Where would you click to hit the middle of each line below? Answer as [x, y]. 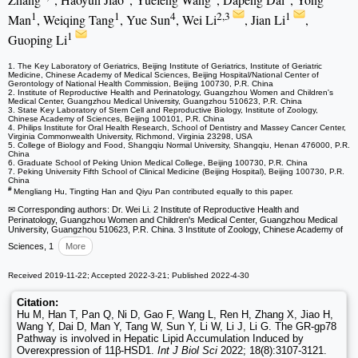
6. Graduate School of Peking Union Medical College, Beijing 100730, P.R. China [158, 162]
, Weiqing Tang [76, 20]
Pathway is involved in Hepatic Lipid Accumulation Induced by [160, 339]
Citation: [38, 303]
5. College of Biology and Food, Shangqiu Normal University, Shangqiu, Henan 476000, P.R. [179, 145]
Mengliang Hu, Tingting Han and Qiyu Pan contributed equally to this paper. [152, 192]
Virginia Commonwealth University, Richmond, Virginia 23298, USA [130, 136]
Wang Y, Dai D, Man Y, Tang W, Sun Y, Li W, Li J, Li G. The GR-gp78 [177, 327]
